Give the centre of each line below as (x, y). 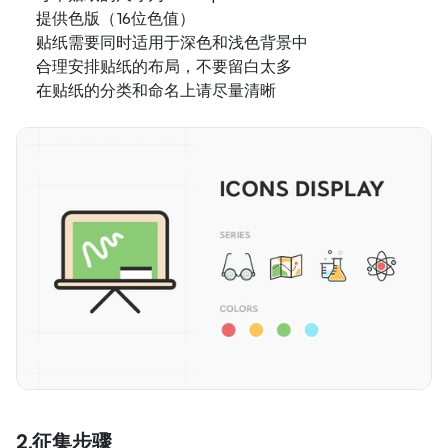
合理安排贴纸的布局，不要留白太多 (164, 66)
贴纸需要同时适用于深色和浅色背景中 (172, 42)
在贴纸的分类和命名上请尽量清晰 (156, 90)
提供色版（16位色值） (115, 18)
